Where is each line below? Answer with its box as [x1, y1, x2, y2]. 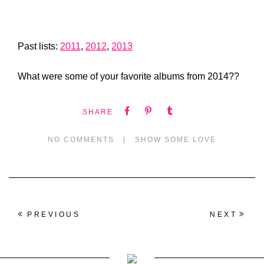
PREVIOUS [27, 210, 80, 219]
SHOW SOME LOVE [135, 136, 216, 144]
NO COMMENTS [48, 136, 114, 144]
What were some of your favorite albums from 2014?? [18, 71, 239, 81]
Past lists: [18, 41, 60, 51]
